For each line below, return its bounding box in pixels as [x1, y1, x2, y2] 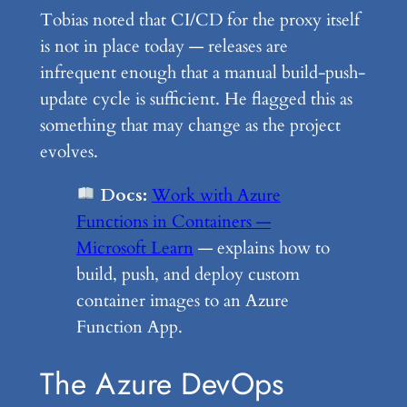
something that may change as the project [39, 114, 341, 138]
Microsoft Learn [75, 236, 194, 261]
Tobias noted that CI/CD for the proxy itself [39, 8, 360, 33]
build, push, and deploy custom [75, 263, 300, 287]
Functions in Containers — [75, 210, 271, 234]
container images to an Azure [75, 289, 289, 313]
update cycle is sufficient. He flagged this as [39, 87, 352, 112]
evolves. [39, 140, 98, 164]
